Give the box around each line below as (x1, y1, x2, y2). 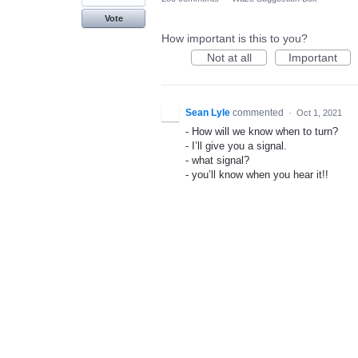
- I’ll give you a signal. (185, 140, 287, 152)
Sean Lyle (185, 107, 230, 118)
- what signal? (185, 154, 249, 166)
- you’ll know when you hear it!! (185, 169, 328, 181)
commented (233, 107, 286, 118)
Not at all (206, 51, 252, 64)
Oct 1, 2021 (296, 108, 342, 117)
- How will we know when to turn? (185, 125, 338, 137)
